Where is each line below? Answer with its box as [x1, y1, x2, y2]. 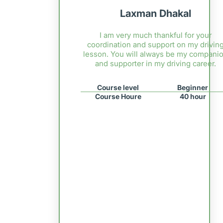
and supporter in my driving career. [95, 59, 216, 69]
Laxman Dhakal [119, 7, 191, 19]
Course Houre [95, 92, 141, 101]
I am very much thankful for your [99, 30, 212, 40]
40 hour [179, 92, 206, 101]
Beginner [177, 83, 209, 92]
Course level [97, 83, 139, 92]
